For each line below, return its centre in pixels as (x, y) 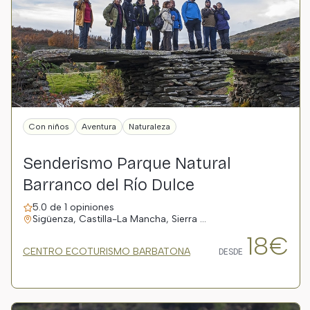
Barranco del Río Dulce (109, 185)
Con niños (49, 127)
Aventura (99, 127)
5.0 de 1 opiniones (73, 207)
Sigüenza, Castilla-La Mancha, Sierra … (119, 219)
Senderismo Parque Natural (127, 163)
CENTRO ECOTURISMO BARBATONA (107, 252)
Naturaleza (149, 127)
